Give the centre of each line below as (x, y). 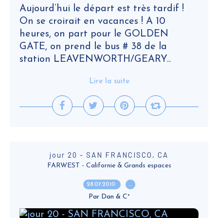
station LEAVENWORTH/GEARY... (95, 59)
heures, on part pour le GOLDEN (94, 34)
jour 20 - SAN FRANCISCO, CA (109, 155)
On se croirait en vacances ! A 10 (92, 21)
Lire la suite (109, 82)
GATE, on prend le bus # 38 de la (93, 47)
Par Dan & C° (109, 197)
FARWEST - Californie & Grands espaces (109, 166)
